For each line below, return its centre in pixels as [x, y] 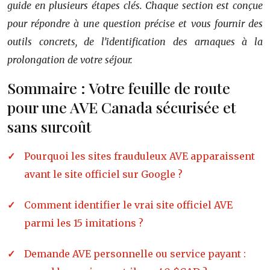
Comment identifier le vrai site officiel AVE [128, 205]
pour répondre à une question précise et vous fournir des [135, 23]
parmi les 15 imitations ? [84, 223]
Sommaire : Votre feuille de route [119, 87]
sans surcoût [49, 126]
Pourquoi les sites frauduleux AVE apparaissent [140, 156]
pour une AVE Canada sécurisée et [122, 107]
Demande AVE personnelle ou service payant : [135, 253]
